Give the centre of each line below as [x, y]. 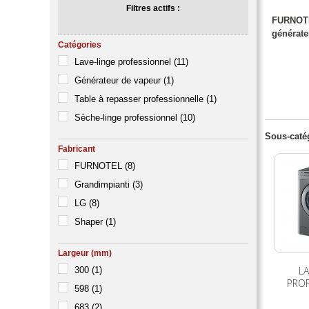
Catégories [80, 45]
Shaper [89, 222]
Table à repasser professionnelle [139, 99]
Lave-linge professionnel [124, 62]
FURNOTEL [98, 166]
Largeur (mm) [85, 253]
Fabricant [77, 149]
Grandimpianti [102, 185]
